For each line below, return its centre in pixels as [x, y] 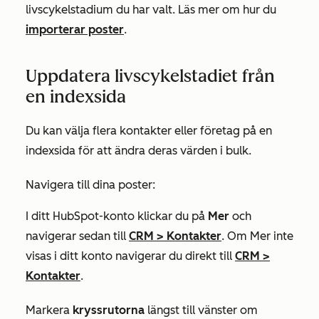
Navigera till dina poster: [90, 185]
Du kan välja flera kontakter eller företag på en [149, 131]
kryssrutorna [109, 310]
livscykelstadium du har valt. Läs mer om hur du [151, 10]
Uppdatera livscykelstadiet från [150, 76]
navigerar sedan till [77, 236]
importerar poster [75, 30]
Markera [49, 310]
